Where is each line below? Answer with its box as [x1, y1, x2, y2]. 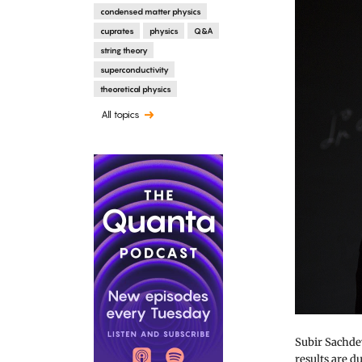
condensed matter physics [99, 6, 201, 16]
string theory [99, 44, 148, 55]
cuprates [99, 25, 134, 36]
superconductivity [99, 64, 169, 74]
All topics [101, 108, 141, 121]
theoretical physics [99, 83, 171, 94]
